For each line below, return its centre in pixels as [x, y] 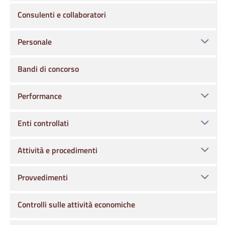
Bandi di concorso [48, 69]
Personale [35, 42]
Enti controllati [43, 123]
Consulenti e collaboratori [62, 15]
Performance [40, 96]
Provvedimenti [43, 177]
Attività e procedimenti [58, 150]
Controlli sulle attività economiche [76, 204]
